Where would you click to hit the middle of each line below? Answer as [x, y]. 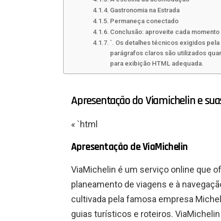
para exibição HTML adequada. [157, 64]
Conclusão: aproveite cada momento [165, 32]
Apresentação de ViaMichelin [129, 147]
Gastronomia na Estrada [145, 10]
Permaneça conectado [145, 21]
